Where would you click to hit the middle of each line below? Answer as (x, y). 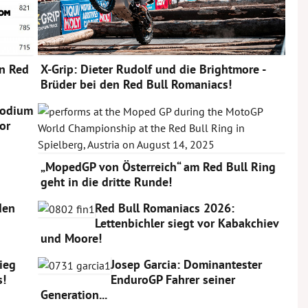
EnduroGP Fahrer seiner (173, 279)
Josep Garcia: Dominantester (186, 264)
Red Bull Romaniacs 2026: (165, 208)
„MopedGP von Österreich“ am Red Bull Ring (158, 166)
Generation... (74, 294)
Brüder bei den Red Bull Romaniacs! (136, 84)
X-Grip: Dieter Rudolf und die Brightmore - (153, 69)
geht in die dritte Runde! (106, 181)
